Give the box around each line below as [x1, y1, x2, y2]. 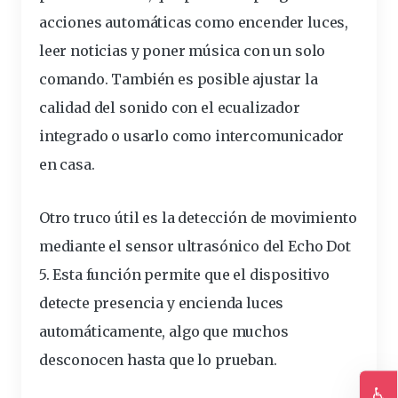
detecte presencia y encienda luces [39, 294, 284, 313]
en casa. [39, 155, 95, 174]
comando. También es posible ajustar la [39, 70, 318, 89]
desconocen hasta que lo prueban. [39, 351, 277, 370]
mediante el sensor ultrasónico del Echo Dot [39, 237, 351, 256]
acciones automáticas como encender [39, 13, 308, 32]
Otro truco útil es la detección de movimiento [39, 209, 357, 227]
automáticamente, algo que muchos [39, 322, 289, 341]
